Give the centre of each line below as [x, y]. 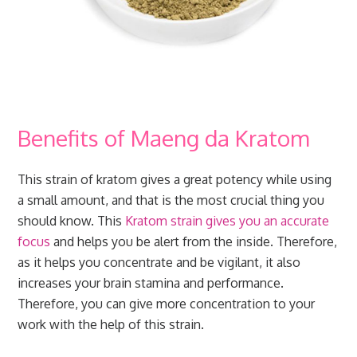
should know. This [72, 221]
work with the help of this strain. [111, 325]
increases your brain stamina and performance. [151, 283]
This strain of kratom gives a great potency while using [175, 180]
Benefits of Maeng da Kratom [164, 138]
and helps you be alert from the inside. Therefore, [194, 242]
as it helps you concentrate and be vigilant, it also [159, 263]
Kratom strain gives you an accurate [228, 221]
